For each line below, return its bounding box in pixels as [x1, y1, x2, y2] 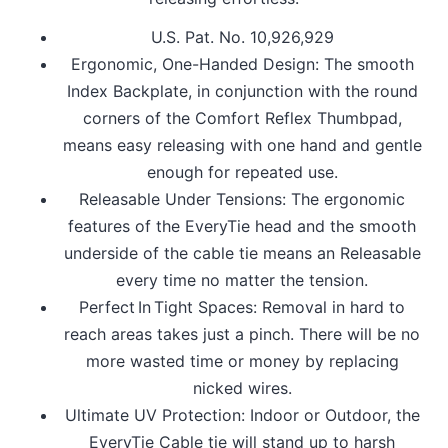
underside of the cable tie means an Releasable [63, 242, 421, 263]
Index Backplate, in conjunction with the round [66, 80, 418, 101]
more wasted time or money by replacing [85, 350, 399, 371]
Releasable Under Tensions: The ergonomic [79, 188, 405, 209]
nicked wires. [192, 377, 292, 398]
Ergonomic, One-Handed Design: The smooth [70, 53, 414, 74]
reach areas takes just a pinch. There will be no [64, 323, 420, 344]
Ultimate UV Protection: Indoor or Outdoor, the [64, 404, 420, 425]
